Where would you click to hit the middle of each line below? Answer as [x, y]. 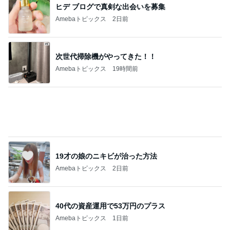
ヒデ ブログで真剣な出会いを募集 [110, 6]
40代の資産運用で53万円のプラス [110, 206]
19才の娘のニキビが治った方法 [106, 156]
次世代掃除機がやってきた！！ [106, 56]
